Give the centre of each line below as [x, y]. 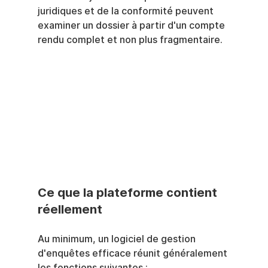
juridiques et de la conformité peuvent [127, 11]
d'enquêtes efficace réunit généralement [133, 254]
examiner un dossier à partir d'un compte [132, 25]
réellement [70, 210]
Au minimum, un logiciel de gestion [118, 239]
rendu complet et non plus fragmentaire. [130, 40]
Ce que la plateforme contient [129, 193]
